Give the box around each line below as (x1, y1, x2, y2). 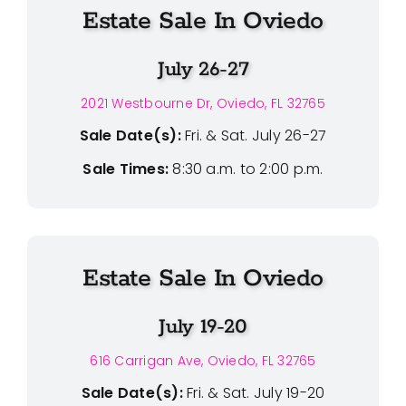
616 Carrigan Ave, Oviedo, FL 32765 (90, 351, 316, 370)
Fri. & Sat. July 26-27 (185, 124, 327, 146)
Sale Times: (82, 158, 169, 179)
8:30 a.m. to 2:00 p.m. (169, 158, 324, 179)
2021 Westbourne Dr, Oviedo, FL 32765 (81, 93, 325, 112)
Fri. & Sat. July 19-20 (187, 382, 325, 403)
